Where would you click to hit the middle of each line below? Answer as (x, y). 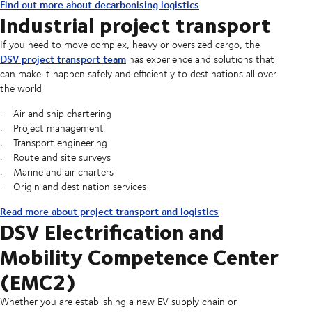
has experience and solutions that (200, 58)
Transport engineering (60, 142)
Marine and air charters (63, 171)
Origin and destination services (79, 186)
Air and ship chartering (62, 113)
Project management (58, 127)
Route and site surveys (62, 157)
